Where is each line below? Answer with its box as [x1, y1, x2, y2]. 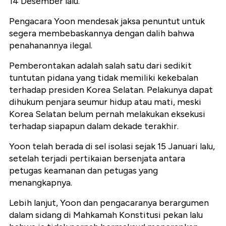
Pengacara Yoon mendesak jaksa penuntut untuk [9, 16, 205, 27]
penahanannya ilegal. [9, 40, 92, 51]
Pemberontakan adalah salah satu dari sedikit [9, 60, 192, 72]
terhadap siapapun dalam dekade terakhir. [9, 121, 179, 132]
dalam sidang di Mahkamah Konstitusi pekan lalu [9, 209, 203, 221]
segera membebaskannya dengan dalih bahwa [9, 28, 194, 39]
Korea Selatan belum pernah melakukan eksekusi [9, 108, 205, 120]
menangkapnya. [9, 177, 72, 189]
